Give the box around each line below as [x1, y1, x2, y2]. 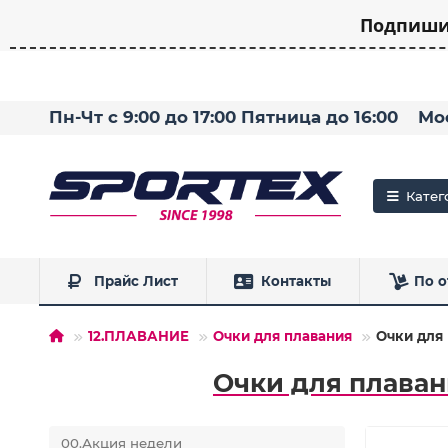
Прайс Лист [93, 273, 178, 290]
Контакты [261, 273, 332, 290]
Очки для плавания [212, 328, 352, 345]
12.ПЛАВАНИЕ [87, 328, 189, 345]
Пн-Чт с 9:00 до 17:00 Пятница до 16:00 [48, 106, 398, 127]
